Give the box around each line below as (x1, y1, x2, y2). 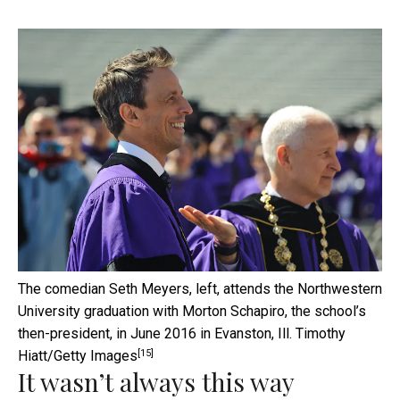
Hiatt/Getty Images (18, 346, 137, 364)
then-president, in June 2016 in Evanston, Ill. (18, 324, 292, 342)
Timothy (296, 324, 346, 342)
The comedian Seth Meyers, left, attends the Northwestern (18, 279, 382, 297)
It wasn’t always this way (18, 364, 295, 398)
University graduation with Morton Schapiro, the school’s (18, 302, 366, 320)
